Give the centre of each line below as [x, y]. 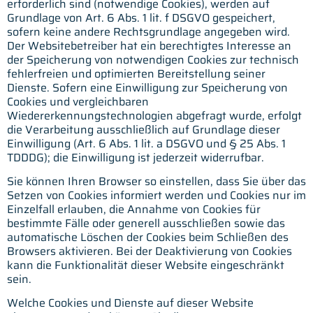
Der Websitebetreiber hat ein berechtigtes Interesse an [149, 45]
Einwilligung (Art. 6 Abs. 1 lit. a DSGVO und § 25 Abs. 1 [146, 143]
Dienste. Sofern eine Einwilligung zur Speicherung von [147, 87]
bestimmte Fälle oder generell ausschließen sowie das [146, 223]
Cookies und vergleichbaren [78, 101]
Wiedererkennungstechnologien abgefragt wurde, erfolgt [154, 115]
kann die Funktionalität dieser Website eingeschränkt [146, 265]
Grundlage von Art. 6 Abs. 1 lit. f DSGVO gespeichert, [141, 17]
